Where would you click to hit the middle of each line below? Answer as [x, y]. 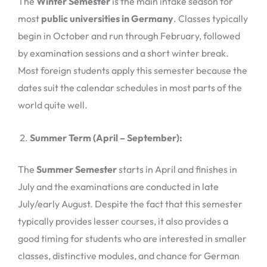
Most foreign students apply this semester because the [133, 71]
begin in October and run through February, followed [129, 36]
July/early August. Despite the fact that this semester [130, 204]
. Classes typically [211, 19]
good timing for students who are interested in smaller [132, 238]
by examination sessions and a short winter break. [123, 53]
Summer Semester [77, 169]
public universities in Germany [107, 19]
